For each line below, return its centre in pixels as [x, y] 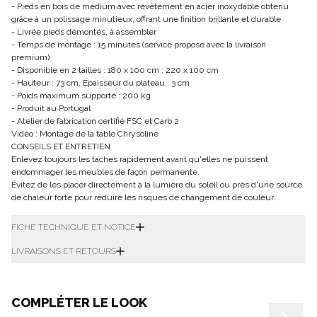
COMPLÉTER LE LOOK [79, 303]
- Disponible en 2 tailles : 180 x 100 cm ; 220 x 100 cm [115, 70]
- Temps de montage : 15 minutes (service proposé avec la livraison [139, 45]
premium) [30, 58]
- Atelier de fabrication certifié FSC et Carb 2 [95, 121]
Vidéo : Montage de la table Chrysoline [85, 134]
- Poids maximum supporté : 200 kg [81, 96]
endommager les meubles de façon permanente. [105, 172]
